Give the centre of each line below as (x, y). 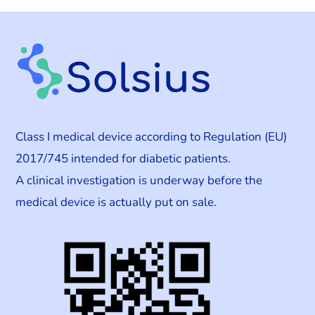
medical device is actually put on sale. (116, 202)
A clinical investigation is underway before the (139, 181)
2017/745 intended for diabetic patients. (123, 159)
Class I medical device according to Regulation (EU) (152, 137)
